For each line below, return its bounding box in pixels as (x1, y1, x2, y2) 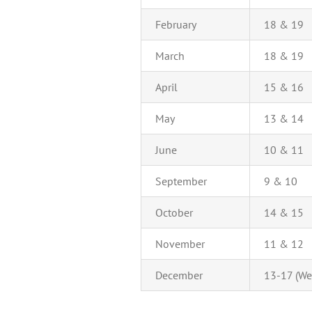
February (155, 17, 196, 32)
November (155, 237, 205, 251)
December (155, 268, 203, 283)
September (155, 174, 207, 189)
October (155, 205, 193, 220)
